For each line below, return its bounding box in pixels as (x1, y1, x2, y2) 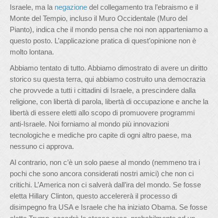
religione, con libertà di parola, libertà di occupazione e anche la (10, 97, 208, 106)
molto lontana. (10, 48, 54, 56)
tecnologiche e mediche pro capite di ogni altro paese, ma (10, 131, 191, 139)
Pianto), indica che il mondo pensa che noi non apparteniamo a (10, 25, 208, 34)
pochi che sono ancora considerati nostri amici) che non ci (10, 169, 194, 178)
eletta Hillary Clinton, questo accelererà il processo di (10, 192, 177, 200)
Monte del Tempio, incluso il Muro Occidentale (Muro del (10, 14, 187, 22)
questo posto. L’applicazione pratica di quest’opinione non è (10, 36, 196, 45)
